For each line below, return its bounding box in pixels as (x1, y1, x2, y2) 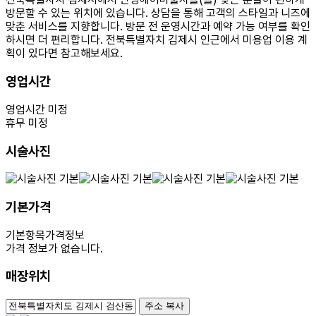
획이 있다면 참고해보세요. (6, 47, 123, 61)
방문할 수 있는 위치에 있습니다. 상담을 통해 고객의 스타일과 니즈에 (6, 6, 310, 20)
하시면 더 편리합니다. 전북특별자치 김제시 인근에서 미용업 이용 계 (6, 33, 308, 47)
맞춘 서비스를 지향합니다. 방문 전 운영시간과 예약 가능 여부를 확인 (6, 20, 310, 34)
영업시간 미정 (6, 102, 68, 116)
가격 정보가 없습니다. (6, 241, 103, 255)
